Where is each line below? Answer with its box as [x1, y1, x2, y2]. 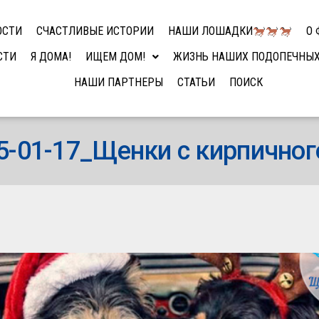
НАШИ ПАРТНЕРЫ [74, 75, 164, 89]
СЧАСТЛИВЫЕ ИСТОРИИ [36, 24, 155, 38]
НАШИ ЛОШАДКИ [168, 24, 253, 38]
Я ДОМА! [31, 50, 72, 63]
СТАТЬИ [177, 75, 216, 89]
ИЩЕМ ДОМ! [85, 50, 146, 63]
